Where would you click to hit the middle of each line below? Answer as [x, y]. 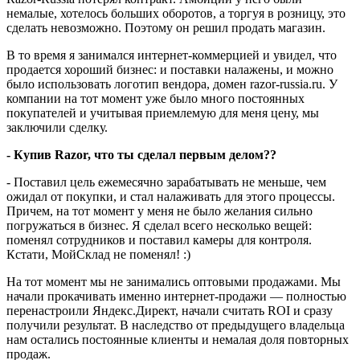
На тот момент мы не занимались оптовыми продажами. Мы [174, 281]
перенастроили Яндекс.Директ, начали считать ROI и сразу [170, 310]
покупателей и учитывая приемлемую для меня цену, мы [163, 112]
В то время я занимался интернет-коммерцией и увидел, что [172, 55]
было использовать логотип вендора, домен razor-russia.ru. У [172, 84]
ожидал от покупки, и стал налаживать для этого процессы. [171, 196]
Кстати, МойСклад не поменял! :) [98, 254]
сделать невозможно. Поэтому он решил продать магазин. [166, 27]
